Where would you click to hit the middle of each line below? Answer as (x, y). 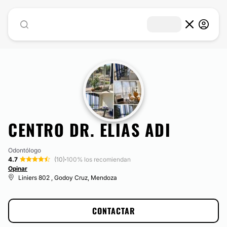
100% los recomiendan (99, 159)
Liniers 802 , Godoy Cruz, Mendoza (68, 178)
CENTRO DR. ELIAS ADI (89, 129)
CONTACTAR (113, 211)
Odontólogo (25, 150)
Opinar (18, 168)
